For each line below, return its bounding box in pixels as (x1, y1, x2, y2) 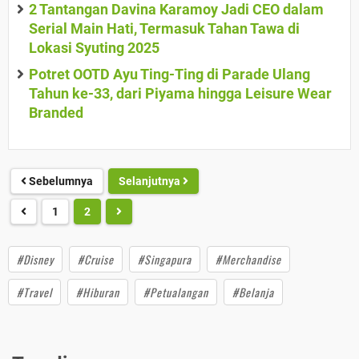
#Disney (17, 251, 54, 268)
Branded (29, 104, 83, 122)
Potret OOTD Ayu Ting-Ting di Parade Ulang (29, 66, 310, 83)
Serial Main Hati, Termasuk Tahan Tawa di (29, 20, 300, 38)
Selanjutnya (119, 175, 183, 188)
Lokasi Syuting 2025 (29, 39, 159, 57)
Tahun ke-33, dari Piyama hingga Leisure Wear (29, 85, 332, 103)
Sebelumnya (26, 175, 93, 188)
